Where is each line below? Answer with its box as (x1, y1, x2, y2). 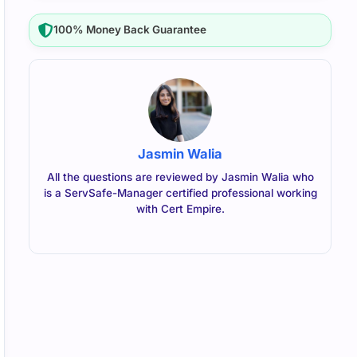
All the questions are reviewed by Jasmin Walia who (46, 170, 314, 183)
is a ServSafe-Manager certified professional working (43, 186, 317, 199)
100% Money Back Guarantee (53, 23, 207, 37)
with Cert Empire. (135, 202, 225, 215)
